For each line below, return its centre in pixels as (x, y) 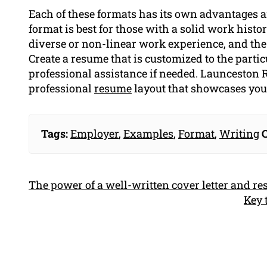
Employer (94, 134)
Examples (148, 134)
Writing (239, 134)
